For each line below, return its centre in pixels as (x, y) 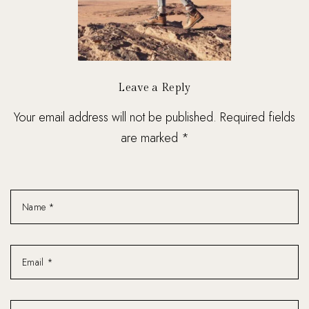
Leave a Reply (154, 88)
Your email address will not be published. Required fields (154, 117)
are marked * (154, 138)
